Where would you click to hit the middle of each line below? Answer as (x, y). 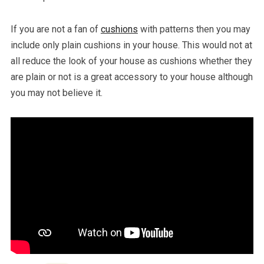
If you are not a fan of (55, 29)
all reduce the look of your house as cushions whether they (131, 61)
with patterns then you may (194, 29)
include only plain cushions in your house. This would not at (131, 45)
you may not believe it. (56, 93)
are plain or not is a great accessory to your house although (131, 77)
